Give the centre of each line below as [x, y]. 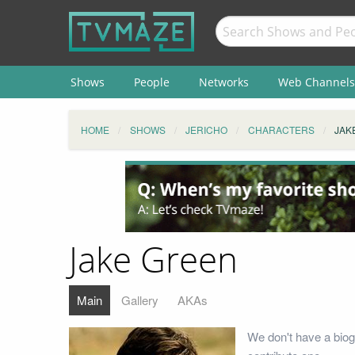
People [151, 82]
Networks [223, 82]
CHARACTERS [281, 130]
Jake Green [153, 261]
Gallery [140, 300]
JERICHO [206, 130]
